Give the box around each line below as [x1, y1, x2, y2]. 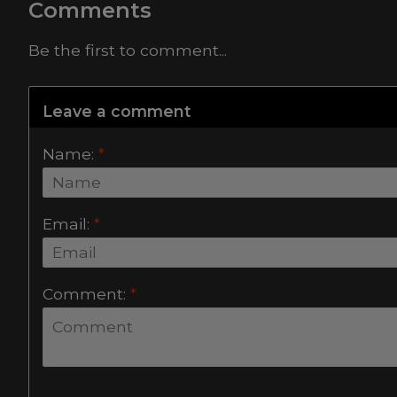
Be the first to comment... [28, 41, 227, 60]
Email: [43, 214, 94, 233]
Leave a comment [43, 101, 191, 121]
